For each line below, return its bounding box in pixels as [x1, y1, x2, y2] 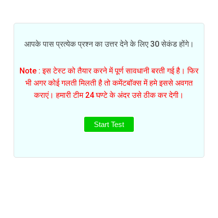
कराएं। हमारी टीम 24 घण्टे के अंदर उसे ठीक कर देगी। [34, 90, 184, 100]
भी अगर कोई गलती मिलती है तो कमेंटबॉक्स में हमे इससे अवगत [25, 78, 193, 88]
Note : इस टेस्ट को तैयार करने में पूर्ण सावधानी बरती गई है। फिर [19, 66, 199, 75]
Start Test [94, 120, 124, 128]
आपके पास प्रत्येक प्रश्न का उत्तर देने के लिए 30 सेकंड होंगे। [24, 39, 194, 49]
